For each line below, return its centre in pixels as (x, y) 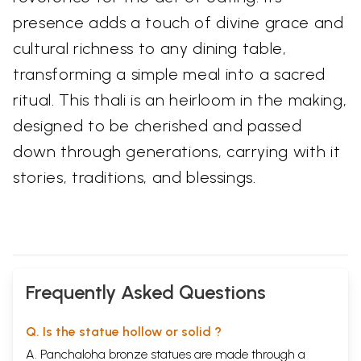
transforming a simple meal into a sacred (169, 75)
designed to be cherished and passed (158, 126)
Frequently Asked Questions (146, 293)
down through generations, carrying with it (177, 152)
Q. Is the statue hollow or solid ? (124, 332)
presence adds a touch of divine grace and (178, 23)
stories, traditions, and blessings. (135, 178)
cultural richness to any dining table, (150, 49)
